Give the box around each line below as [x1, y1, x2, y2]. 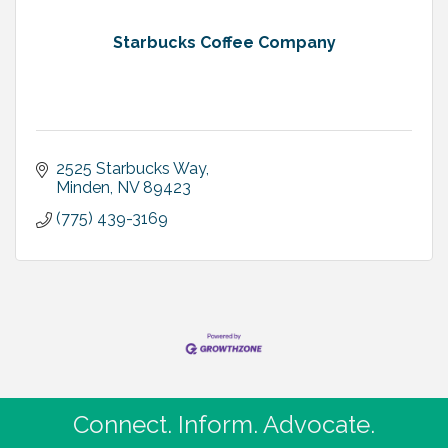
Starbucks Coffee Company [112, 33, 336, 53]
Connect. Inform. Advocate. [73, 409, 375, 439]
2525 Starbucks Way [56, 159, 206, 179]
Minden [56, 178, 110, 198]
